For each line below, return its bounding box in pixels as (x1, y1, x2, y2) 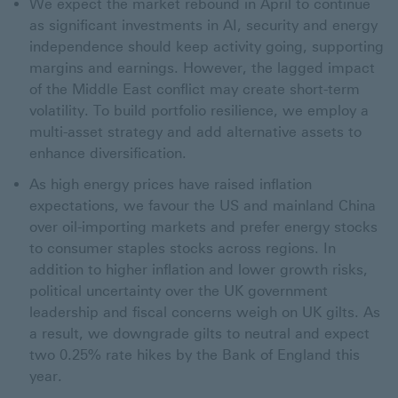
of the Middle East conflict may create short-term (29, 81, 360, 98)
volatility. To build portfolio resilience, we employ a (29, 102, 369, 119)
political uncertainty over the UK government (29, 283, 328, 299)
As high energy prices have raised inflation (29, 176, 312, 193)
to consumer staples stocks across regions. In (29, 240, 336, 257)
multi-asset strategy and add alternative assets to (29, 123, 362, 140)
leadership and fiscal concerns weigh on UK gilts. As (29, 304, 380, 321)
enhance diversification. (29, 145, 187, 162)
